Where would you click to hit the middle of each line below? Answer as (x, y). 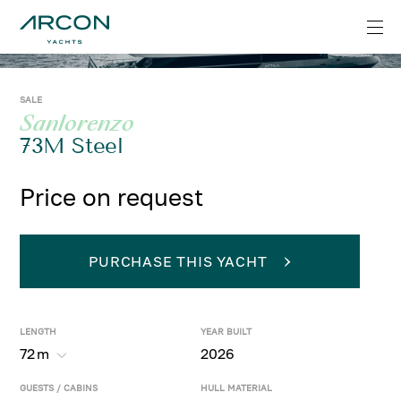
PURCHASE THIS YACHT (178, 261)
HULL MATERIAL (236, 388)
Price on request (112, 197)
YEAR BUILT (226, 331)
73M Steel (72, 146)
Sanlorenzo (77, 123)
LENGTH (38, 331)
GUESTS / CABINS (59, 388)
